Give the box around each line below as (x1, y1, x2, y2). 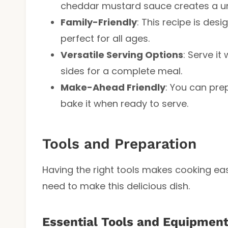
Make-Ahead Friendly (61, 80, 165, 94)
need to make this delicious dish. (42, 179, 190, 192)
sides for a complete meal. (61, 64, 182, 77)
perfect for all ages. (61, 32, 150, 45)
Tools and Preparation (42, 135, 196, 152)
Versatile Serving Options (61, 48, 183, 61)
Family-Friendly (61, 15, 137, 28)
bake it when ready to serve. (61, 97, 188, 110)
